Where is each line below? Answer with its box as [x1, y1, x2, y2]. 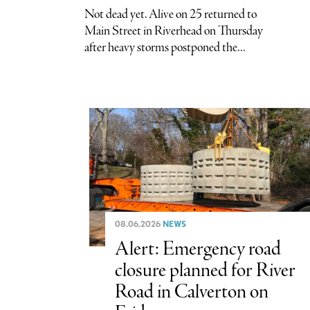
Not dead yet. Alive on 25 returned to [84, 6, 257, 23]
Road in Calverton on [114, 278, 268, 306]
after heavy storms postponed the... [84, 39, 246, 56]
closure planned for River [114, 257, 295, 284]
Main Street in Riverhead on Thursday [84, 22, 263, 39]
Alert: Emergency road [114, 235, 281, 263]
